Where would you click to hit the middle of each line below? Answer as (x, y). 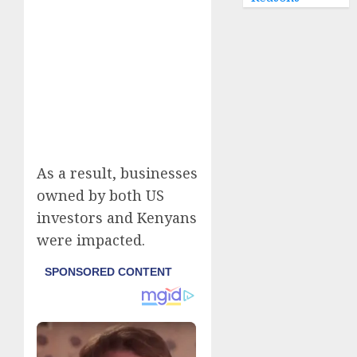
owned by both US (100, 195)
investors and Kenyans (117, 217)
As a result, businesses (117, 173)
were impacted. (91, 239)
